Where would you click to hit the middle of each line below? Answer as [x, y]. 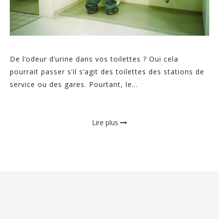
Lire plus [106, 122]
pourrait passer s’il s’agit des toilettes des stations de [107, 71]
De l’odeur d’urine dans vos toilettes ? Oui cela [94, 59]
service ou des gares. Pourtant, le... [74, 84]
